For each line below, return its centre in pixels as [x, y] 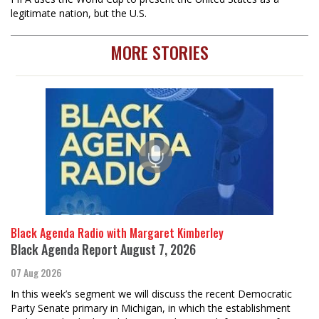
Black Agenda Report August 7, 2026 [103, 250]
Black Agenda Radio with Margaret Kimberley [117, 233]
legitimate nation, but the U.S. [79, 14]
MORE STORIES [159, 52]
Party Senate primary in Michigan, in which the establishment [151, 308]
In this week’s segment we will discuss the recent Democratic [151, 294]
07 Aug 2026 [36, 273]
